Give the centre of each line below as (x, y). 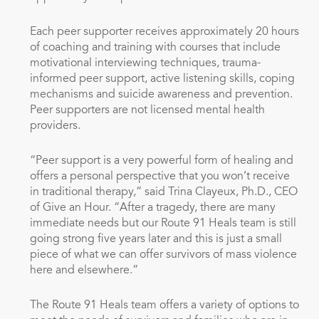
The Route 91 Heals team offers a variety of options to (164, 306)
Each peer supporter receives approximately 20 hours (164, 32)
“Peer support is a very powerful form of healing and (161, 161)
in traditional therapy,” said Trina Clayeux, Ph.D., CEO (163, 193)
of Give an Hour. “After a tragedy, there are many (152, 208)
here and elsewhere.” (84, 271)
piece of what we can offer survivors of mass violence (163, 255)
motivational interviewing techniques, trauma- (145, 64)
